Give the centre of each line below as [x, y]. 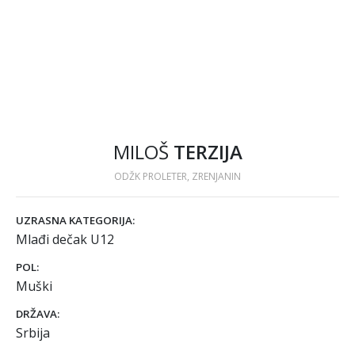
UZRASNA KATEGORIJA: [75, 220]
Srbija [33, 333]
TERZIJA [208, 152]
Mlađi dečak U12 [65, 239]
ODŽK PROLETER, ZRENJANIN [177, 176]
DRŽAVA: [38, 314]
